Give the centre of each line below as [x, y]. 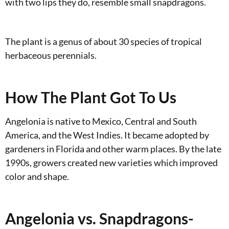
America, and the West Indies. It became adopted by [107, 135]
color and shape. [37, 177]
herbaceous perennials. [51, 55]
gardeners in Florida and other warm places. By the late [113, 149]
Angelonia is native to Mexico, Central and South [101, 121]
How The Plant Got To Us [91, 97]
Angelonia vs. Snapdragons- [99, 219]
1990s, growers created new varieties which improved [111, 163]
